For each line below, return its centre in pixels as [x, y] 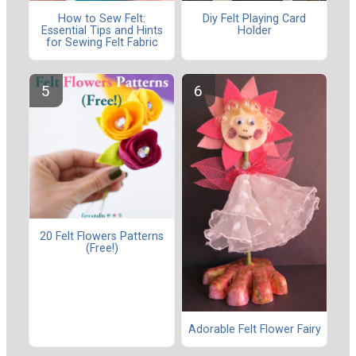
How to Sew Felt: [102, 18]
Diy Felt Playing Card [254, 18]
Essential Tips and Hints [102, 30]
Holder [254, 30]
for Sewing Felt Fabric [102, 42]
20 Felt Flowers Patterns [102, 236]
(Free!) [102, 248]
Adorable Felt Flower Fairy [254, 329]
